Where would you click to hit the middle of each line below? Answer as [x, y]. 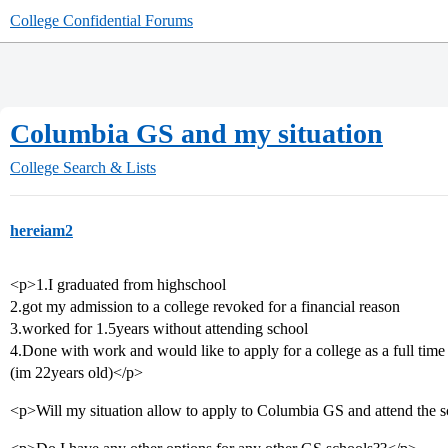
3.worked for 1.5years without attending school [159, 328]
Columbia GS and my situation [196, 133]
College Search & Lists [83, 167]
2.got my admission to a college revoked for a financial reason [205, 306]
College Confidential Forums [101, 20]
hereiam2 [41, 230]
